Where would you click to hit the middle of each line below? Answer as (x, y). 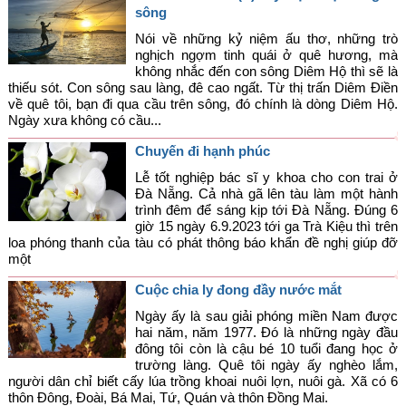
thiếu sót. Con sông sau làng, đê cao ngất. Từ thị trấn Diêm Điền (203, 88)
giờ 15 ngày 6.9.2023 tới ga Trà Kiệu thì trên (266, 227)
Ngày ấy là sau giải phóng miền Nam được (266, 316)
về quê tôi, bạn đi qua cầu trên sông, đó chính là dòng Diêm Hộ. (203, 104)
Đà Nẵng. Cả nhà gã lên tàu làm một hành (266, 194)
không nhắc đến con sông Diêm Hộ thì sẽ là (266, 72)
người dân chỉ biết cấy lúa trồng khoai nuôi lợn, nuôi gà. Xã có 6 (203, 382)
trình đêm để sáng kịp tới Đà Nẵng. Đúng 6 (266, 210)
